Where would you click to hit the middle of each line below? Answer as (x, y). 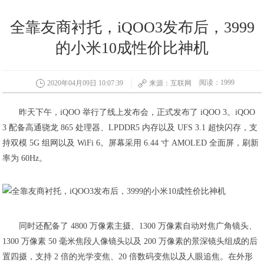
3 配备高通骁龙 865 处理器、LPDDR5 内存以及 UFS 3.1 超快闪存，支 (130, 128)
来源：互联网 (170, 83)
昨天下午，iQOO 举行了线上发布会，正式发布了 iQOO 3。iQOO (137, 112)
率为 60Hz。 (25, 158)
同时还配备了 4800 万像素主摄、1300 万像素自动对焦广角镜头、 (138, 226)
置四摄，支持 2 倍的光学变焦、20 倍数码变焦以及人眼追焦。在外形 (128, 257)
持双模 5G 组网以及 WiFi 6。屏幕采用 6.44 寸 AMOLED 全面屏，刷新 (131, 143)
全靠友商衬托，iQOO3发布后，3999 (132, 27)
